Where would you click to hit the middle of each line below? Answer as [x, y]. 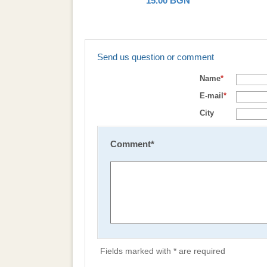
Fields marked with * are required [163, 251]
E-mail [212, 96]
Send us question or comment [156, 57]
